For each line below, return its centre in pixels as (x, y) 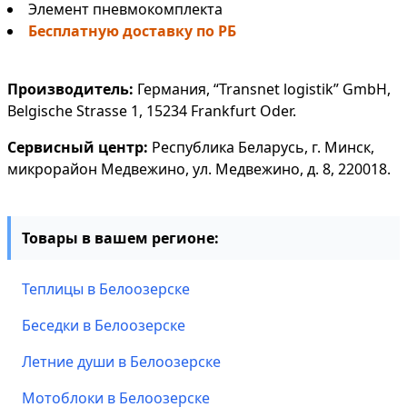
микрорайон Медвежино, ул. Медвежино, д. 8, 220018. (199, 169)
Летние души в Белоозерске (121, 362)
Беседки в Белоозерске (104, 325)
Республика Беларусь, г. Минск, (261, 147)
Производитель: (70, 89)
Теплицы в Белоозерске (106, 289)
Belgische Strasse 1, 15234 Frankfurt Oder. (152, 111)
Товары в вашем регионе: (120, 238)
